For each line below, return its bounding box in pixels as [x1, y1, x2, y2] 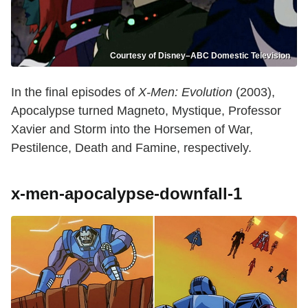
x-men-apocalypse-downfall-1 [11, 184, 242, 203]
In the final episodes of [11, 85, 138, 99]
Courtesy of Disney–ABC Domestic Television [110, 51, 290, 60]
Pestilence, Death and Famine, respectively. [11, 141, 252, 155]
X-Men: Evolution [138, 85, 232, 99]
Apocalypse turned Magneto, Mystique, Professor [11, 104, 281, 118]
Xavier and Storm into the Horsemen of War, [11, 122, 253, 136]
